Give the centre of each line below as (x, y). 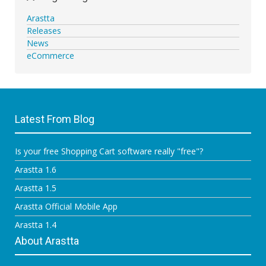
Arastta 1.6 (36, 169)
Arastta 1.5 (36, 188)
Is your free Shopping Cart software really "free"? (109, 151)
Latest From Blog (55, 119)
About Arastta (47, 240)
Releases (44, 30)
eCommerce (50, 55)
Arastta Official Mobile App (66, 206)
